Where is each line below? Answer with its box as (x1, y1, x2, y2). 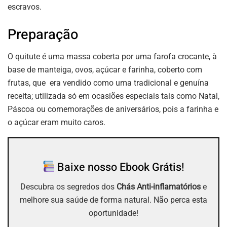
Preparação (8, 24, 79, 45)
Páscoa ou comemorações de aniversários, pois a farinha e (8, 104, 218, 115)
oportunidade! (89, 208, 138, 218)
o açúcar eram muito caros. (8, 118, 105, 128)
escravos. (8, 2, 42, 12)
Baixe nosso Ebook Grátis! (55, 159, 185, 175)
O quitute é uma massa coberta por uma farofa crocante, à (8, 52, 217, 62)
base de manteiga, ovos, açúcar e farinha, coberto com (8, 65, 202, 75)
